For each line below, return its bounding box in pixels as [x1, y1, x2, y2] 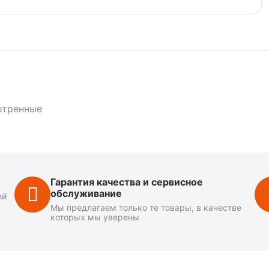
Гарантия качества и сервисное [50, 176, 203, 188]
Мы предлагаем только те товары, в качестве [50, 202, 241, 213]
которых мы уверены [50, 212, 139, 222]
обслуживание [50, 187, 122, 199]
